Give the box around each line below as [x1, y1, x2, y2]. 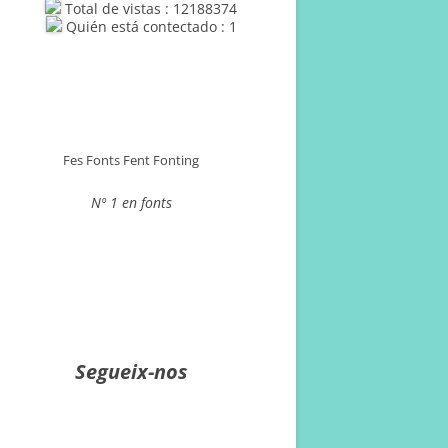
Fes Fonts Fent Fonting [63, 151, 199, 169]
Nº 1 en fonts [90, 193, 172, 212]
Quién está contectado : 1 [61, 17, 237, 36]
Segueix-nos [75, 358, 187, 385]
